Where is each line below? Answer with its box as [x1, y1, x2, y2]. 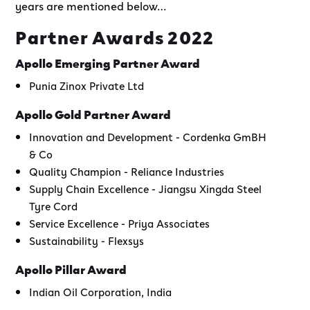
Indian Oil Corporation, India [29, 283, 172, 299]
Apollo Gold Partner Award [15, 104, 172, 122]
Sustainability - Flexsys [29, 232, 145, 248]
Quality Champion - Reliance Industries [29, 163, 225, 179]
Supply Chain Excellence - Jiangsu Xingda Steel [29, 180, 262, 196]
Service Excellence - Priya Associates [29, 215, 210, 230]
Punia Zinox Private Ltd [29, 77, 145, 93]
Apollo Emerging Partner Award [15, 53, 201, 71]
